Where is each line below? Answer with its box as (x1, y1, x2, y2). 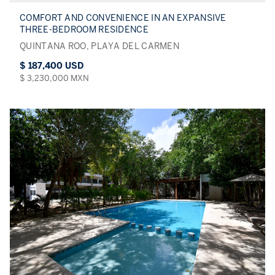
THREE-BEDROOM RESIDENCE (20, 24, 149, 35)
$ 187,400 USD (20, 60, 83, 71)
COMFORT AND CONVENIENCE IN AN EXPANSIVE (20, 12, 227, 23)
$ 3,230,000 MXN (20, 72, 89, 83)
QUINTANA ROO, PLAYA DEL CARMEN (20, 41, 179, 52)
